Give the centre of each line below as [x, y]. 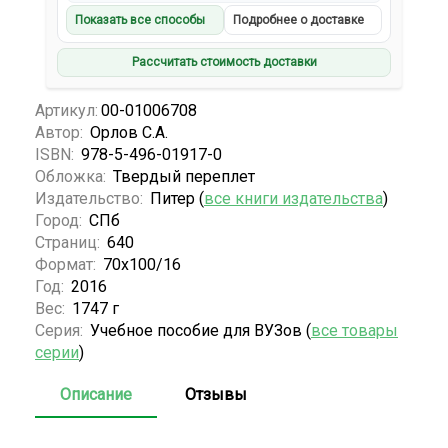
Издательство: [91, 198]
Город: [60, 220]
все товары [354, 330]
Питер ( [177, 198]
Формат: [67, 264]
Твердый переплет [184, 176]
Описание [96, 394]
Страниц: [69, 242]
